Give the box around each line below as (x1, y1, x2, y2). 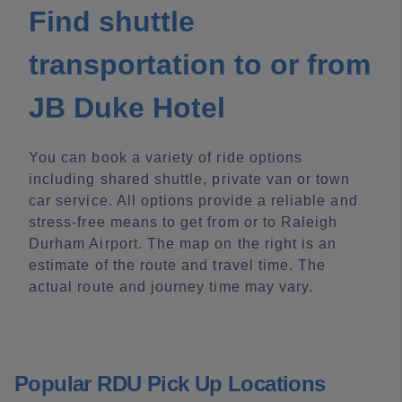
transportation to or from (29, 48, 371, 81)
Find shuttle (29, 5, 195, 38)
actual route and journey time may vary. (29, 279, 314, 294)
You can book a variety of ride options (29, 150, 303, 165)
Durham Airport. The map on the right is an (29, 236, 337, 251)
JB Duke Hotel (29, 92, 225, 124)
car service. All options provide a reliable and (29, 193, 358, 208)
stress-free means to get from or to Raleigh (29, 214, 338, 230)
